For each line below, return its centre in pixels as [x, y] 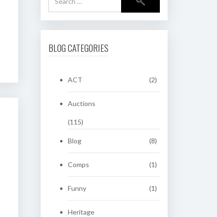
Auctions [81, 103]
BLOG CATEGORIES [78, 47]
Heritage [81, 212]
